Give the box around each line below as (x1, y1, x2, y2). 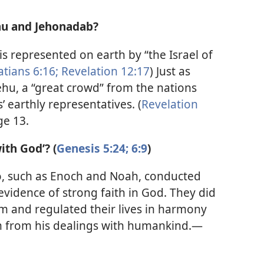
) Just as (150, 62, 190, 79)
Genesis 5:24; (57, 140, 128, 156)
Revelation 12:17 (58, 62, 150, 79)
